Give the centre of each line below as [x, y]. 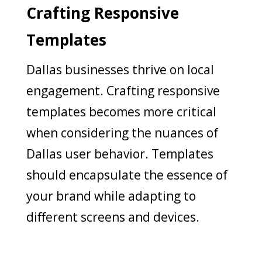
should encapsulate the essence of [127, 175]
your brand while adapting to [111, 196]
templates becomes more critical [121, 111]
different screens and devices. [113, 217]
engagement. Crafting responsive [123, 90]
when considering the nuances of [122, 132]
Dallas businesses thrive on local [120, 69]
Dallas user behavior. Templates [120, 154]
